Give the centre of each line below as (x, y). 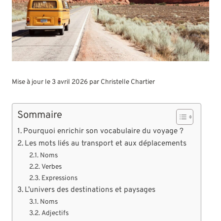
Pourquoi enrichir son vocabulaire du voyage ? (104, 131)
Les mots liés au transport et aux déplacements (106, 144)
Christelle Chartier (128, 82)
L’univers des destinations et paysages (90, 190)
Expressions (59, 179)
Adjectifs (55, 214)
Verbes (51, 167)
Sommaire (40, 116)
